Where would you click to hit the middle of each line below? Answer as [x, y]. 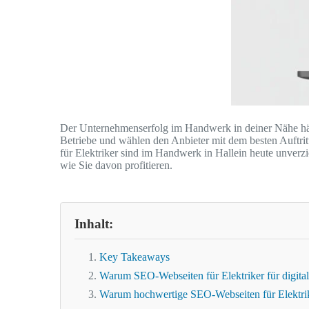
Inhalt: [94, 224]
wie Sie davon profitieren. [116, 166]
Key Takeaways [134, 257]
